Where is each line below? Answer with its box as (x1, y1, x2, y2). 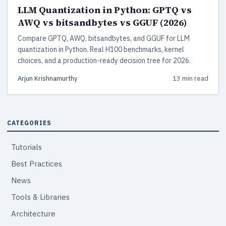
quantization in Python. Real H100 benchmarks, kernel (18, 44, 184, 54)
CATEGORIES (7, 119, 51, 127)
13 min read (173, 74, 208, 83)
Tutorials (11, 142, 42, 152)
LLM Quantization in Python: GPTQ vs (18, 3, 192, 16)
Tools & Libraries (11, 192, 70, 202)
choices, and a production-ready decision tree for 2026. (18, 55, 191, 65)
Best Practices (11, 158, 62, 168)
